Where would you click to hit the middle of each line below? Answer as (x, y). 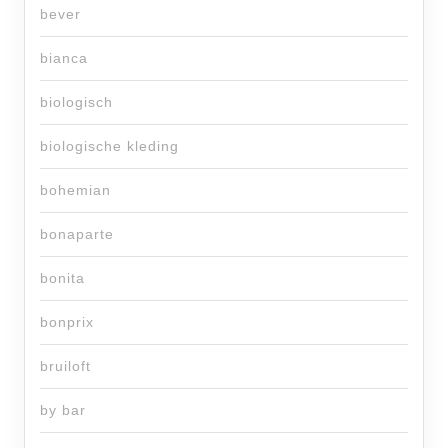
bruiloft (65, 366)
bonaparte (77, 234)
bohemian (75, 190)
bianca (64, 58)
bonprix (67, 322)
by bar (63, 410)
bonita (62, 278)
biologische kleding (109, 146)
